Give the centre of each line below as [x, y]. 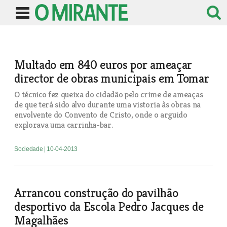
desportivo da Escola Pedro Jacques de [109, 206]
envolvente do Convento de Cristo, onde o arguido [101, 115]
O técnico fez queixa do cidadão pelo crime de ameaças [109, 94]
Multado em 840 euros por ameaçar [103, 65]
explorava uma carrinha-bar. [64, 125]
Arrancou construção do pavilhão [96, 193]
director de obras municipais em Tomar [112, 78]
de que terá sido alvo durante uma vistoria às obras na [107, 104]
